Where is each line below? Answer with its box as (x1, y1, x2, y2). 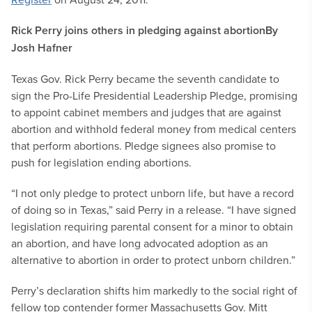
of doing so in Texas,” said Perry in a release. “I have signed (11, 202, 296, 217)
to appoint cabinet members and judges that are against (11, 104, 281, 120)
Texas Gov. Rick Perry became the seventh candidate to (11, 71, 279, 86)
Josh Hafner (11, 40, 72, 56)
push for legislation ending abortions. (11, 155, 192, 170)
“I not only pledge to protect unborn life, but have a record (11, 185, 294, 201)
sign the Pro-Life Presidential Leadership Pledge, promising (11, 88, 297, 103)
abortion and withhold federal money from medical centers (11, 121, 296, 136)
